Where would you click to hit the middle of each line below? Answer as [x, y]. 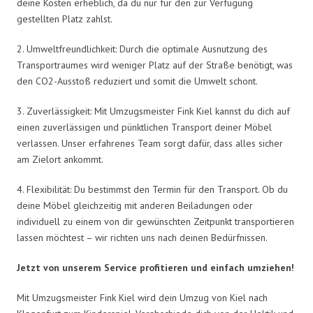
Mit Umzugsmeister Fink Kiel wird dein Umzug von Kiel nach [142, 297]
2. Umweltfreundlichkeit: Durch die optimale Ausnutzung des [142, 49]
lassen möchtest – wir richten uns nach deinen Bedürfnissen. [142, 237]
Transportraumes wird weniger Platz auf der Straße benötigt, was [155, 65]
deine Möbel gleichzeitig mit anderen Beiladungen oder [135, 205]
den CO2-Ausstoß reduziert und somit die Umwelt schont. [137, 81]
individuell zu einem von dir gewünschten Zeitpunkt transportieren [155, 221]
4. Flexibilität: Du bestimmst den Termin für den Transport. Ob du [152, 189]
